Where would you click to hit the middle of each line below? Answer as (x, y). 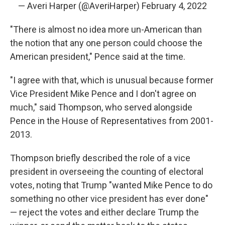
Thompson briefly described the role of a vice (100, 158)
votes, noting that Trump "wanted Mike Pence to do (111, 185)
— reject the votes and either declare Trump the (104, 212)
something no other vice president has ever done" (109, 199)
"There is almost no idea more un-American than (106, 29)
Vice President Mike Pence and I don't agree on (103, 94)
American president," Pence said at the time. (98, 57)
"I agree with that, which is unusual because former (112, 80)
